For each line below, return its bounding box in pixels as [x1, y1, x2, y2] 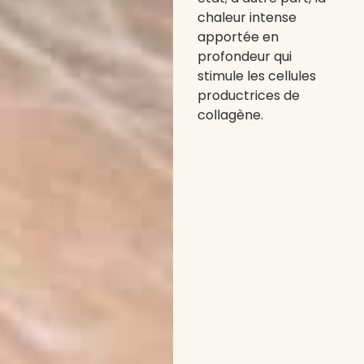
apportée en [197, 27, 279, 46]
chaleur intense [197, 7, 297, 27]
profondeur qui [197, 46, 292, 66]
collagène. [197, 105, 264, 124]
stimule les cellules [197, 66, 317, 85]
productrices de [197, 85, 301, 105]
